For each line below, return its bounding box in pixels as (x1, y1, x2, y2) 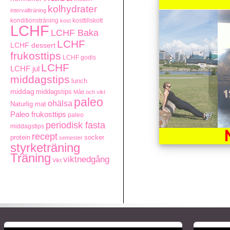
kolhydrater (48, 4, 97, 14)
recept (32, 131, 57, 142)
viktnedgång (63, 154, 109, 164)
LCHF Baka (51, 27, 99, 38)
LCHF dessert (10, 41, 55, 49)
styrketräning (10, 141, 80, 155)
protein (10, 134, 30, 141)
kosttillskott (72, 17, 103, 24)
